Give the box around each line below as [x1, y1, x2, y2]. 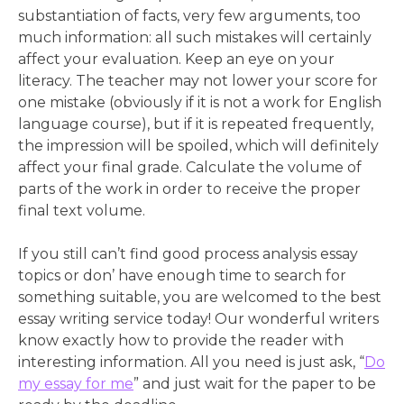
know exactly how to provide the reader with [18, 332, 344, 350]
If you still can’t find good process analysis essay [18, 245, 358, 263]
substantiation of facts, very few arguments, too [18, 7, 361, 25]
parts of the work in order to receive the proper [18, 180, 361, 198]
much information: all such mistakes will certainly [18, 29, 372, 47]
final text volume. [18, 202, 145, 220]
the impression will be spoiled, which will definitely [18, 137, 379, 155]
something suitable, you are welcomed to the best [18, 289, 381, 307]
